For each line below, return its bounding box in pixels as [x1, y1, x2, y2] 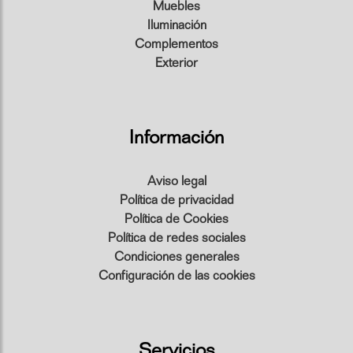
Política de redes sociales [107, 231, 246, 245]
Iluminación [147, 18, 206, 32]
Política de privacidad [119, 193, 234, 207]
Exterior [155, 56, 198, 70]
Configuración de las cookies [98, 269, 255, 283]
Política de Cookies [124, 212, 229, 226]
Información [128, 127, 225, 148]
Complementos [135, 37, 218, 51]
